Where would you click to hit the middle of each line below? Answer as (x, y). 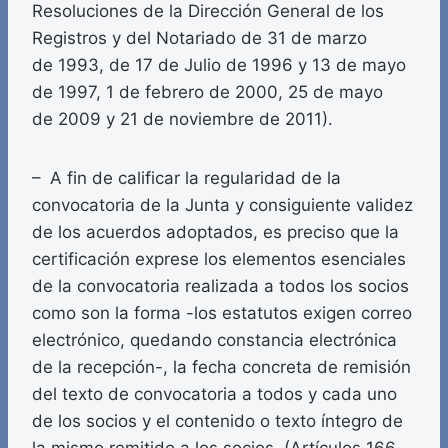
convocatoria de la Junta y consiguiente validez (222, 205)
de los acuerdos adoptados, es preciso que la (215, 232)
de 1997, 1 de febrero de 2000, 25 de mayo (207, 92)
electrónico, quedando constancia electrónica (214, 340)
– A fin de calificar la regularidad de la (186, 178)
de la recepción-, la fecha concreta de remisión (221, 367)
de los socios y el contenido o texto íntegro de (217, 421)
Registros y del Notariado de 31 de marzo (199, 38)
